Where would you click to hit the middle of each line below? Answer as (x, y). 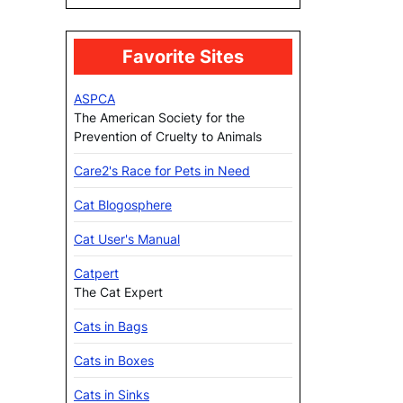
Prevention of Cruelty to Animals (168, 136)
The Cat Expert (118, 291)
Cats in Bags (111, 326)
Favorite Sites (183, 56)
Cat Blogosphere (123, 204)
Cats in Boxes (114, 360)
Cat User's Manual (127, 238)
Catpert (96, 273)
